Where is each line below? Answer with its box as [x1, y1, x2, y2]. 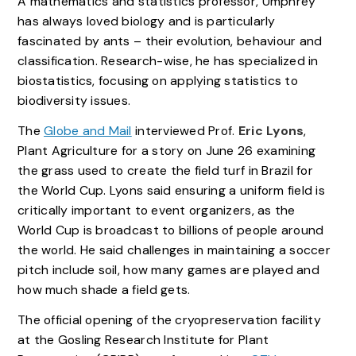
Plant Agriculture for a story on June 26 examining [17, 141, 316, 159]
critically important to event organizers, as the [17, 201, 296, 219]
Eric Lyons [238, 122, 304, 139]
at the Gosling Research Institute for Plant [17, 331, 269, 349]
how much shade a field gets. [17, 281, 191, 298]
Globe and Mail [44, 122, 132, 139]
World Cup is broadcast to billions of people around [17, 221, 324, 238]
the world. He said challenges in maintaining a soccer [17, 241, 331, 258]
